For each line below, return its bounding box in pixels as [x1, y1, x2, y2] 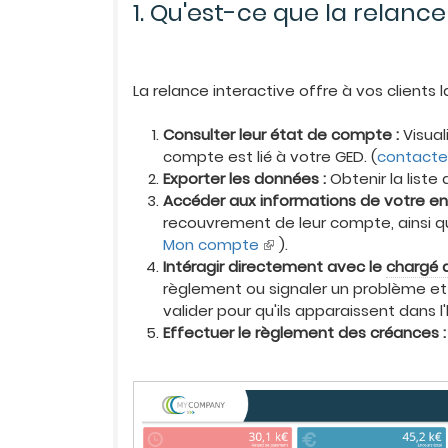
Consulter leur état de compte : [163, 123, 400, 145]
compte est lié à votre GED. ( [163, 145, 378, 167]
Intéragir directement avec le [163, 255, 387, 277]
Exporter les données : [163, 167, 327, 189]
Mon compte [163, 233, 260, 255]
